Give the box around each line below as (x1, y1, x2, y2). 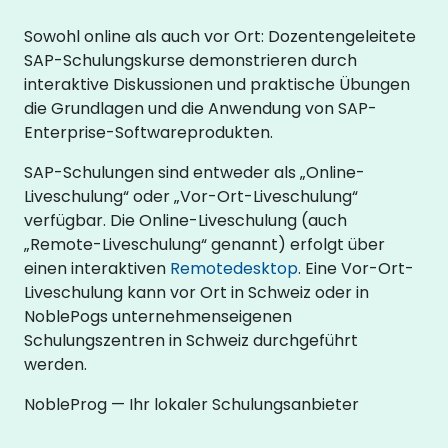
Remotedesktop (170, 256, 298, 280)
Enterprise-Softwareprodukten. (24, 120, 273, 144)
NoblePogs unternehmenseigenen (24, 304, 292, 328)
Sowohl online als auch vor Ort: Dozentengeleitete (24, 24, 416, 48)
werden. (24, 352, 87, 376)
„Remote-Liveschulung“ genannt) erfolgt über (24, 232, 385, 256)
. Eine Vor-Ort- (298, 256, 414, 280)
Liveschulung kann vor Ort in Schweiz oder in (24, 280, 369, 304)
